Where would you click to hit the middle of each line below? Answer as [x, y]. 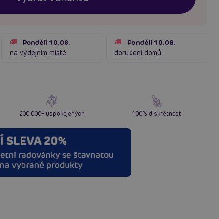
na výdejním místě [38, 53]
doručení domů [138, 53]
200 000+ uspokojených [52, 113]
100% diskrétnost [157, 113]
